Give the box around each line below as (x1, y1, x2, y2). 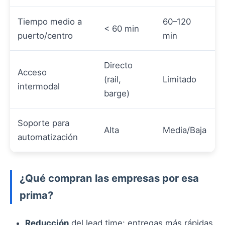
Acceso (18, 67, 47, 78)
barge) (104, 88, 130, 99)
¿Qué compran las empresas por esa (20, 172, 199, 185)
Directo (104, 60, 133, 71)
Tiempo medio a (18, 17, 82, 27)
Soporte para (18, 118, 69, 129)
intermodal (18, 81, 60, 92)
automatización (18, 132, 78, 143)
